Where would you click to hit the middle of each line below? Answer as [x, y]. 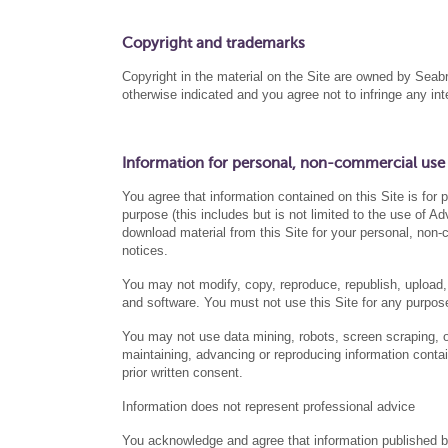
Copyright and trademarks [213, 43]
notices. [145, 250]
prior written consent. [182, 372]
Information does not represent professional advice [268, 406]
